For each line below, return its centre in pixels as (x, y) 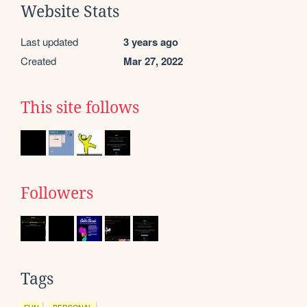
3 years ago (151, 41)
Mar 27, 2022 (153, 61)
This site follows (80, 107)
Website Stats (70, 11)
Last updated (49, 41)
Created (38, 60)
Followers (57, 193)
